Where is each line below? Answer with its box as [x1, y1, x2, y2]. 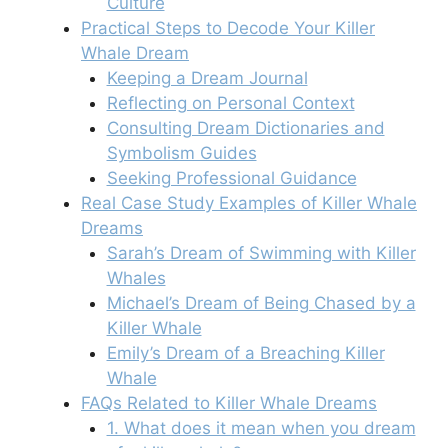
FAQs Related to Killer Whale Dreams [81, 392, 377, 413]
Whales [106, 267, 166, 288]
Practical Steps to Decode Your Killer [81, 17, 375, 38]
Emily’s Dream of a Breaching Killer [106, 342, 385, 363]
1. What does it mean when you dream [106, 417, 416, 438]
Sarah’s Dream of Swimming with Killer [106, 242, 416, 263]
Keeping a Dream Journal [106, 67, 308, 88]
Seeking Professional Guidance [106, 167, 357, 188]
